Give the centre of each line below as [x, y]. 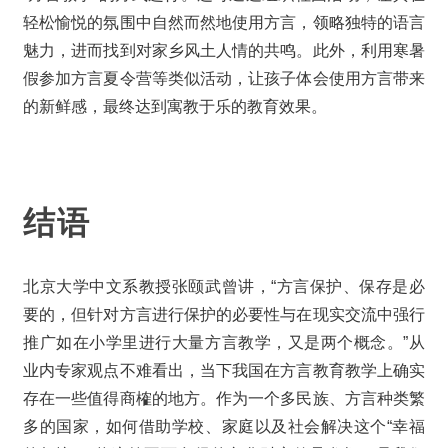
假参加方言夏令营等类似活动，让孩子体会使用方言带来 [224, 79]
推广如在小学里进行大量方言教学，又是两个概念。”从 [224, 343]
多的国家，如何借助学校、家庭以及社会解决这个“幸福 [224, 427]
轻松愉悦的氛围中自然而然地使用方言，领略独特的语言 [224, 23]
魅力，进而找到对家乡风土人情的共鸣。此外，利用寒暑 [224, 51]
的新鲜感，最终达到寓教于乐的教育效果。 [175, 107]
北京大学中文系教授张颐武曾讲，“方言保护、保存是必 [224, 287]
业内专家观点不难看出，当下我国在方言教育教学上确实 [224, 371]
